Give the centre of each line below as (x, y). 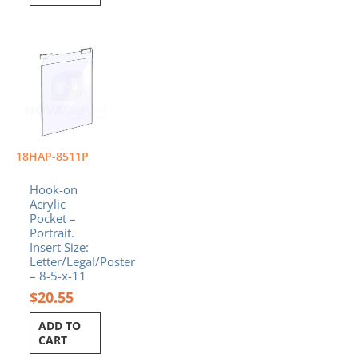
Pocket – (52, 218)
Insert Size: (59, 247)
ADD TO (60, 326)
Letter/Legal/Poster (82, 261)
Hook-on (53, 189)
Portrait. (52, 232)
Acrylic (47, 203)
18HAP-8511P (52, 156)
